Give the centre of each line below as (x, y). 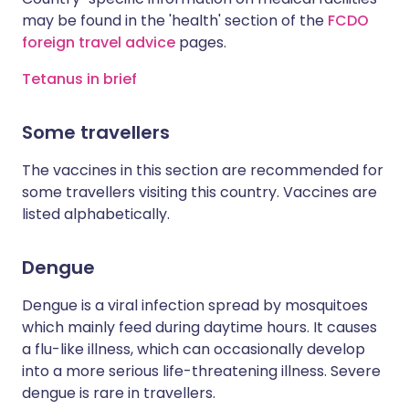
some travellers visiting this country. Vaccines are (199, 192)
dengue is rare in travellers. (119, 393)
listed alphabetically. (96, 214)
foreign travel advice (99, 42)
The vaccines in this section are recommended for (203, 170)
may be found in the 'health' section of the (175, 21)
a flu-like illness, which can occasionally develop (194, 349)
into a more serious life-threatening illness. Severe (201, 371)
